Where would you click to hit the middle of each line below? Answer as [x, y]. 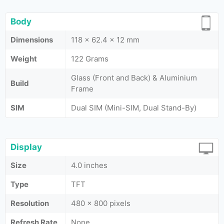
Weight [24, 59]
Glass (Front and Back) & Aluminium [134, 78]
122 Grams [90, 59]
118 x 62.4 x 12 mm [105, 40]
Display [26, 147]
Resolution [30, 203]
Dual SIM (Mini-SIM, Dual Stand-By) [134, 108]
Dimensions [32, 40]
